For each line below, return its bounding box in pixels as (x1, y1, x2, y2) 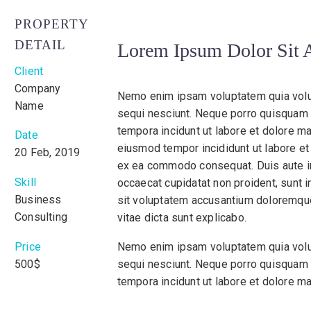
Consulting (15, 210, 67, 224)
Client (15, 64, 44, 78)
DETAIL (15, 37, 66, 53)
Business (15, 193, 62, 207)
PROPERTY (15, 17, 88, 32)
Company (15, 81, 61, 95)
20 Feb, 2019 (15, 146, 81, 160)
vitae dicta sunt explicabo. (117, 210, 247, 224)
